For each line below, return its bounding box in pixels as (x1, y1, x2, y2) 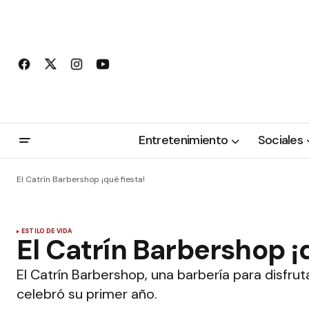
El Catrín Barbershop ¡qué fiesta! (17, 174, 145, 185)
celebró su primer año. (17, 285, 157, 303)
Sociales (257, 132, 303, 149)
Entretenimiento (139, 132, 228, 149)
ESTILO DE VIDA (21, 227, 72, 235)
